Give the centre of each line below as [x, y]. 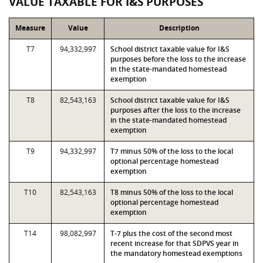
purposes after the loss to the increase [176, 110]
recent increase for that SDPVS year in [175, 243]
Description [179, 28]
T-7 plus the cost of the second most [171, 233]
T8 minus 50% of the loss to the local [172, 192]
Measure [30, 28]
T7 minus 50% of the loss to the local [172, 151]
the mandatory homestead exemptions [176, 253]
